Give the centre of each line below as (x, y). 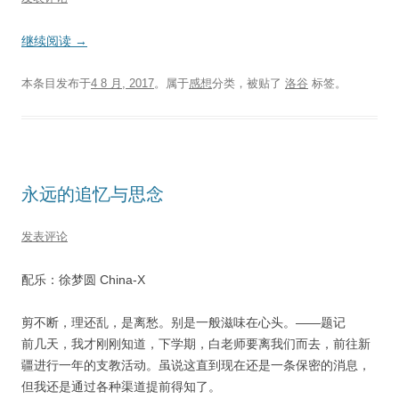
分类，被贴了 (248, 83)
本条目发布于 (56, 83)
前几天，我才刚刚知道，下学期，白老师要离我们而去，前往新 (196, 344)
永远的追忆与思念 (93, 194)
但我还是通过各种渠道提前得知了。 (121, 387)
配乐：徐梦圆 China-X (83, 280)
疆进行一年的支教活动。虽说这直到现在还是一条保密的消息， (196, 365)
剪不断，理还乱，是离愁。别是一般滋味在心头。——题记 (183, 322)
